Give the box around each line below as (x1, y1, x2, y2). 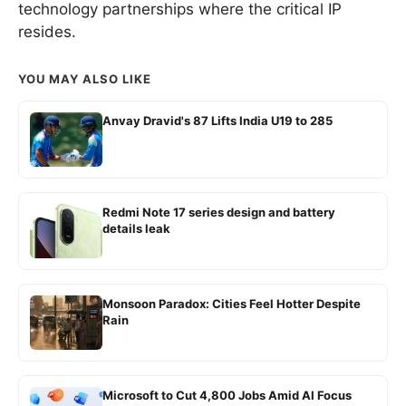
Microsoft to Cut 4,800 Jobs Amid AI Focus (102, 387, 352, 402)
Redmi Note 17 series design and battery (102, 204, 335, 219)
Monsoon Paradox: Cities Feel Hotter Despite (102, 295, 361, 311)
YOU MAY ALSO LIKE (18, 71, 151, 86)
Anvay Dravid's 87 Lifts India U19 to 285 (102, 112, 333, 128)
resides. (18, 22, 76, 41)
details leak (102, 220, 170, 236)
